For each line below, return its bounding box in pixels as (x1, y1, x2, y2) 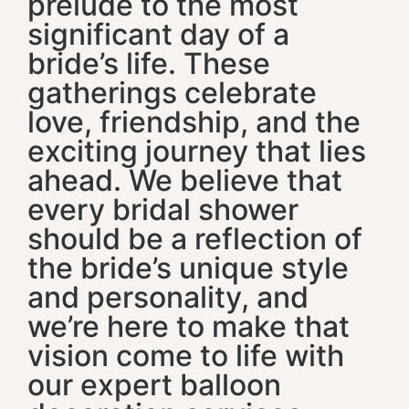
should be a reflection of (27, 220, 362, 257)
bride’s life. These (27, 45, 270, 81)
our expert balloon (27, 366, 281, 403)
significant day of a (27, 16, 289, 52)
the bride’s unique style (27, 249, 349, 286)
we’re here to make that (27, 308, 350, 344)
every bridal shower (27, 191, 299, 227)
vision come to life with (27, 337, 344, 373)
